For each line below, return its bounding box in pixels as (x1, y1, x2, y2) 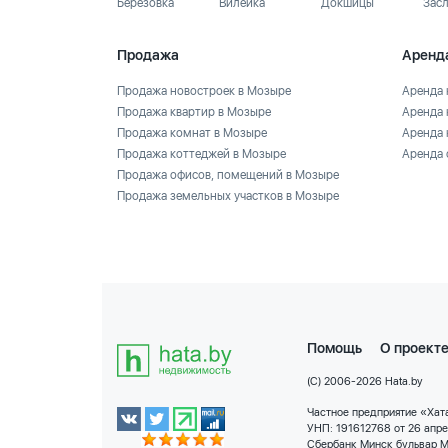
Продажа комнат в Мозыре (117, 126, 267, 140)
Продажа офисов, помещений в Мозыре (117, 168, 339, 182)
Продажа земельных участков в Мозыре (117, 189, 339, 203)
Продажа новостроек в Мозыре (117, 84, 291, 98)
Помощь (307, 340, 362, 356)
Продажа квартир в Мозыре (117, 105, 271, 119)
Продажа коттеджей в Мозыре (117, 147, 286, 161)
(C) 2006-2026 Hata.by (307, 375, 423, 388)
